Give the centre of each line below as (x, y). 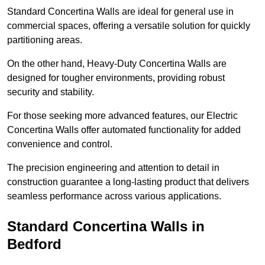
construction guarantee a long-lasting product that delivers (128, 182)
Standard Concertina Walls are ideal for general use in (120, 11)
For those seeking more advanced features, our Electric (122, 115)
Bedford (34, 244)
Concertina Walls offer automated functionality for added (124, 130)
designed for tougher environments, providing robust (116, 77)
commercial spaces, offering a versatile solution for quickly (129, 25)
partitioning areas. (46, 40)
